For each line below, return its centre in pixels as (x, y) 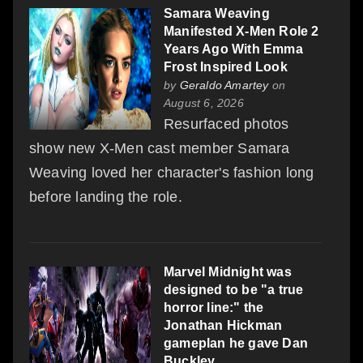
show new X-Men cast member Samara (160, 148)
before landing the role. (106, 196)
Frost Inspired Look (226, 66)
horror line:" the (214, 307)
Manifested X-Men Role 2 (241, 31)
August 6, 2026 (204, 102)
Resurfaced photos (226, 124)
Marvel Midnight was (228, 271)
